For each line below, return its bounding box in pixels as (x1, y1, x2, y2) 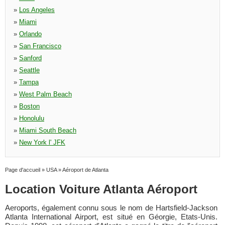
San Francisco (19, 42, 61, 50)
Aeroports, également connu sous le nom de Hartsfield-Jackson (5, 203, 217, 212)
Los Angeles (19, 6, 55, 14)
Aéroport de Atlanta (62, 167, 108, 173)
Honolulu (19, 115, 44, 122)
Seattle (19, 66, 40, 74)
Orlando (19, 30, 42, 38)
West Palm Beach (19, 90, 72, 98)
